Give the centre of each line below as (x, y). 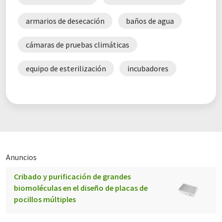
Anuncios (21, 157)
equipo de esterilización (66, 69)
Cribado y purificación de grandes (72, 177)
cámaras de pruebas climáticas (78, 45)
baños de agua (150, 21)
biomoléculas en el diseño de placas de (81, 188)
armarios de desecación (65, 21)
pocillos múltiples (45, 199)
